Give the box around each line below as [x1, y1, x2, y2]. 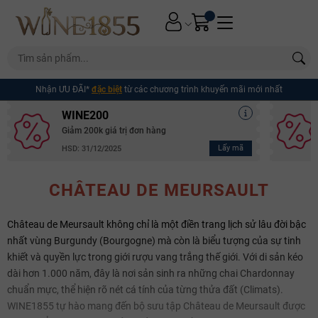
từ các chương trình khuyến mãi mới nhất [122, 84, 283, 95]
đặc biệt [92, 84, 122, 95]
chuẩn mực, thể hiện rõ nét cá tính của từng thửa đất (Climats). [7, 284, 283, 296]
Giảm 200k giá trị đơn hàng [62, 126, 166, 136]
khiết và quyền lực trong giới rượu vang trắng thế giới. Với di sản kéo [7, 251, 303, 263]
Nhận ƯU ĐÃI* [35, 84, 92, 95]
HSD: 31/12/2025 [62, 143, 121, 153]
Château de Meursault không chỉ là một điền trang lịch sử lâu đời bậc [7, 219, 306, 231]
